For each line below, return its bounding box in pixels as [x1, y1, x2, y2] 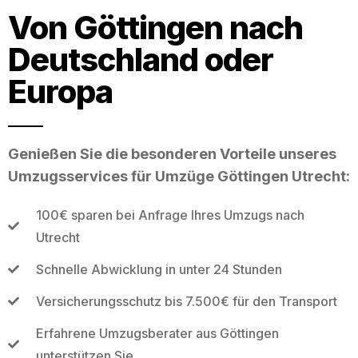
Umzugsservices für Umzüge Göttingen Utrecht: [8, 167, 350, 185]
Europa [8, 71, 113, 111]
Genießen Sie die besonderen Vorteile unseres [8, 145, 336, 162]
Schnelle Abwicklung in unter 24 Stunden [35, 261, 282, 277]
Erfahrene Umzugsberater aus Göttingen [35, 324, 279, 341]
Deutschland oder [8, 39, 273, 79]
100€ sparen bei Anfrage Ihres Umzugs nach [35, 206, 304, 223]
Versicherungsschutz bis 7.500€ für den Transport [35, 292, 337, 309]
